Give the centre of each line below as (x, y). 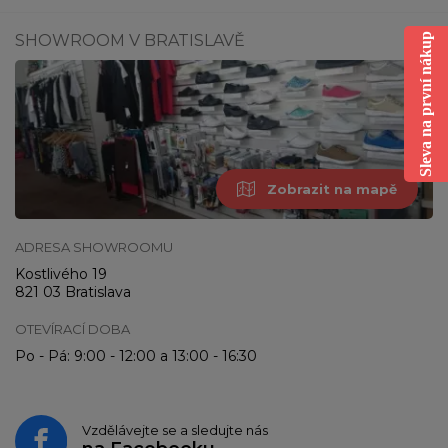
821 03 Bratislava (73, 291)
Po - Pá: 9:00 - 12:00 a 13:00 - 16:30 (136, 355)
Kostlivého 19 (61, 273)
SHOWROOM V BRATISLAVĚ (130, 40)
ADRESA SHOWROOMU (94, 246)
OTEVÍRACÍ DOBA (72, 328)
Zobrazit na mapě (332, 188)
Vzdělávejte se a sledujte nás (174, 429)
